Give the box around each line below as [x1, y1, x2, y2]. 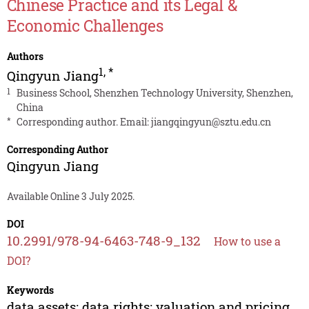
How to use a [213, 234, 281, 249]
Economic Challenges [6, 15, 163, 37]
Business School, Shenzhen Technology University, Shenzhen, [16, 86, 293, 100]
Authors [6, 50, 43, 63]
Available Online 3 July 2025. [6, 190, 134, 203]
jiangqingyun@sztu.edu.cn [150, 115, 271, 129]
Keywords [6, 283, 54, 297]
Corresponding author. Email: [16, 115, 151, 129]
